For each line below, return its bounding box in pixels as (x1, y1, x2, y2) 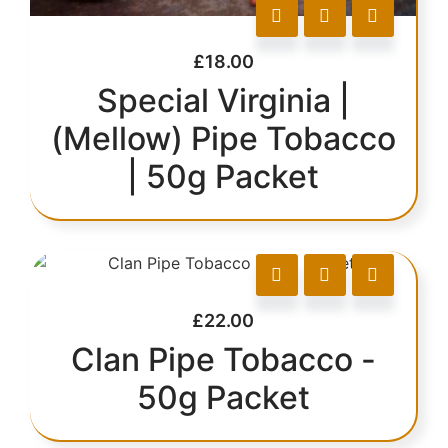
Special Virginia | (96, 80, 350, 120)
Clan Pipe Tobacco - (70, 339, 376, 379)
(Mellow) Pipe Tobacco (50, 118, 396, 158)
